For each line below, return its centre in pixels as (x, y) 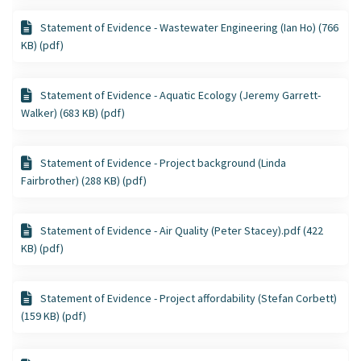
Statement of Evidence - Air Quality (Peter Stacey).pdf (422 (182, 230)
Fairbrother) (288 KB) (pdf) (84, 180)
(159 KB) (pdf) (54, 315)
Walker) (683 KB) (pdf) (73, 112)
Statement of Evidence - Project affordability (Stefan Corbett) (189, 298)
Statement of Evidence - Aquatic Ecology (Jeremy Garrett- (180, 95)
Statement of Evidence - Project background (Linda (163, 162)
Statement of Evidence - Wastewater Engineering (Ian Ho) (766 (189, 27)
